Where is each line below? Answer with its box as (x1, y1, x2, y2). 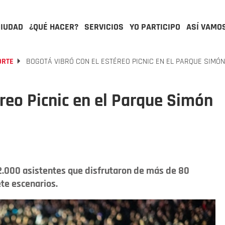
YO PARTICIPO (130, 21, 180, 33)
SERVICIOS (84, 21, 124, 33)
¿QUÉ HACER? (29, 21, 78, 33)
